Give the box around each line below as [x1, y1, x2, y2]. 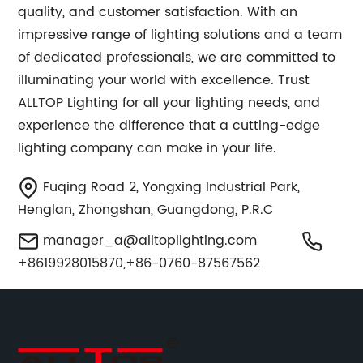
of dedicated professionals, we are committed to [18, 47, 336, 68]
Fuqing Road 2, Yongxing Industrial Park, [39, 177, 301, 198]
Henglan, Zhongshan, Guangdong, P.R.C [18, 199, 274, 220]
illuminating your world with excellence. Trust [18, 70, 310, 91]
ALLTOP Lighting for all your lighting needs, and [18, 92, 321, 113]
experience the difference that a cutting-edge [18, 115, 321, 136]
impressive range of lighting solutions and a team [18, 24, 343, 45]
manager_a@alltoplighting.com [43, 230, 258, 251]
